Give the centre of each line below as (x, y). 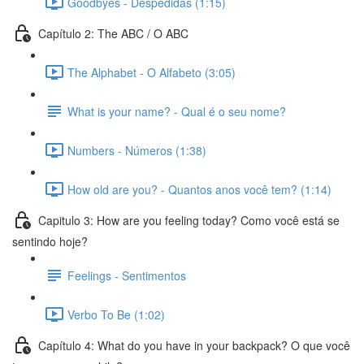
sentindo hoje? (50, 241)
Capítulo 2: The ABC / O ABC (113, 33)
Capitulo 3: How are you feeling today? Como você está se (189, 220)
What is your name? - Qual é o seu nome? (177, 111)
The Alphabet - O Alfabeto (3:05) (152, 72)
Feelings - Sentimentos (127, 275)
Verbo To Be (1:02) (116, 314)
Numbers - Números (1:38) (137, 150)
